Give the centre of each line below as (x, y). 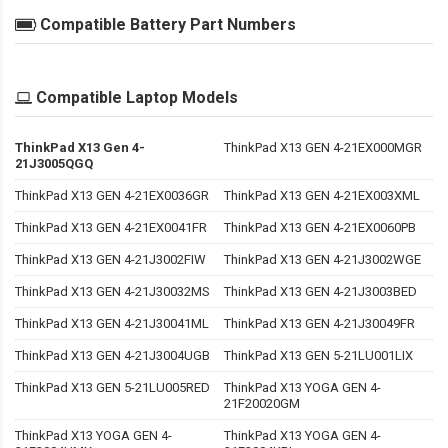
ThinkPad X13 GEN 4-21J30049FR (319, 324)
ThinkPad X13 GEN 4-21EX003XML (322, 196)
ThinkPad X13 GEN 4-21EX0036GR (112, 196)
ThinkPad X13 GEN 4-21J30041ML (112, 324)
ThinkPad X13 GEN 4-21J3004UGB (112, 356)
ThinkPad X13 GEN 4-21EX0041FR (111, 228)
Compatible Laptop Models (137, 98)
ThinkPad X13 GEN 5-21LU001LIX (318, 356)
